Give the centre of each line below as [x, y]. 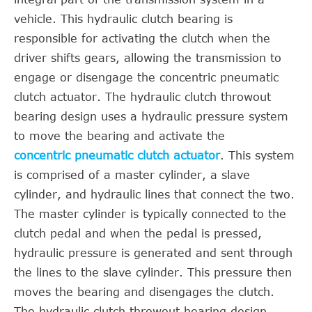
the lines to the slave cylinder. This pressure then [153, 272]
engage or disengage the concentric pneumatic [146, 77]
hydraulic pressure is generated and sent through [153, 253]
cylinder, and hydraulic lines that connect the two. [154, 194]
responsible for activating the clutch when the [142, 38]
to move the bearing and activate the [119, 136]
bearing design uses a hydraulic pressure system [151, 116]
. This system [257, 155]
